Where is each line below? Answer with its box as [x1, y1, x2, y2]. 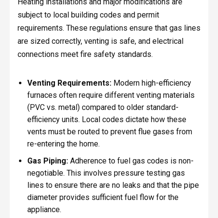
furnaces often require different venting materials [27, 91, 195, 100]
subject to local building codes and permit [17, 10, 159, 19]
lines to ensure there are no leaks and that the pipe [27, 180, 199, 190]
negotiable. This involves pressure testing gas [27, 168, 185, 178]
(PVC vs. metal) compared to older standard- [27, 103, 179, 112]
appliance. [27, 204, 61, 214]
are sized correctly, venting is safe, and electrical [17, 36, 183, 46]
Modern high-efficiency [111, 78, 191, 88]
